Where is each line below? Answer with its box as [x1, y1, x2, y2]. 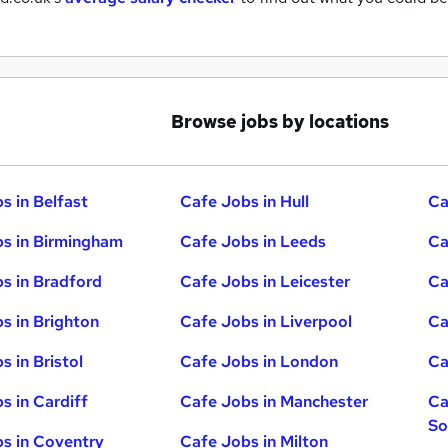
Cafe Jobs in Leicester [180, 270, 351, 292]
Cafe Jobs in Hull [180, 190, 310, 212]
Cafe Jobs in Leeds [180, 230, 327, 252]
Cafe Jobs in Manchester [180, 390, 369, 412]
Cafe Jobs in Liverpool [180, 310, 353, 332]
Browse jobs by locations [171, 109, 389, 133]
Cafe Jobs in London [180, 350, 339, 372]
